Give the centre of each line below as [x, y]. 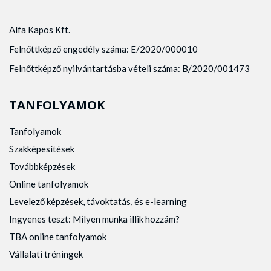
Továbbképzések [42, 166]
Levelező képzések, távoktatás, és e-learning [98, 201]
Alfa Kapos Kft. [40, 30]
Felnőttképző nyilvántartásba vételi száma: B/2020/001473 [129, 68]
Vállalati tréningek [46, 254]
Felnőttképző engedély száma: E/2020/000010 [103, 49]
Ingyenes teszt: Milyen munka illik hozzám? [94, 219]
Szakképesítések [42, 149]
